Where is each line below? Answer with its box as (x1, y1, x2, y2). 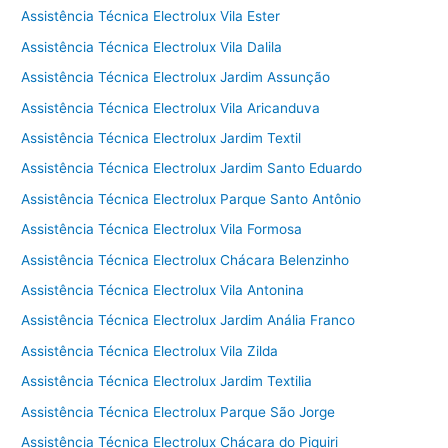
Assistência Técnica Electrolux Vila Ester (21, 8, 281, 25)
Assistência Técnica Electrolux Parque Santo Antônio (21, 190, 362, 207)
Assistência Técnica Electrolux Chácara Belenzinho (21, 251, 350, 268)
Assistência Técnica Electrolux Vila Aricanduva (21, 99, 321, 116)
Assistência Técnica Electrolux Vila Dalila (21, 38, 283, 55)
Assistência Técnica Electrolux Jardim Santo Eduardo (21, 160, 363, 177)
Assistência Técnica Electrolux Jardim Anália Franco (21, 312, 356, 329)
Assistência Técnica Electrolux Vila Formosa (21, 221, 303, 238)
